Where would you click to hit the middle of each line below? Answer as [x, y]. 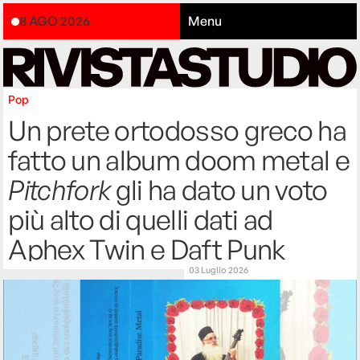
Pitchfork [59, 190]
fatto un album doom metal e [179, 160]
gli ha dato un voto [219, 190]
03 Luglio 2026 [219, 270]
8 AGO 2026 [55, 21]
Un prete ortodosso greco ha [178, 131]
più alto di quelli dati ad [141, 220]
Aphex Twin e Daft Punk [147, 250]
